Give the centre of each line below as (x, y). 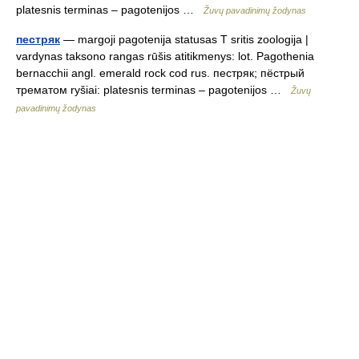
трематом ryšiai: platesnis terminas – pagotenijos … (153, 90)
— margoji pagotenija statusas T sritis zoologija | (184, 39)
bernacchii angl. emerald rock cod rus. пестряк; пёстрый (160, 73)
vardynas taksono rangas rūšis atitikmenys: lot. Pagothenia (165, 56)
